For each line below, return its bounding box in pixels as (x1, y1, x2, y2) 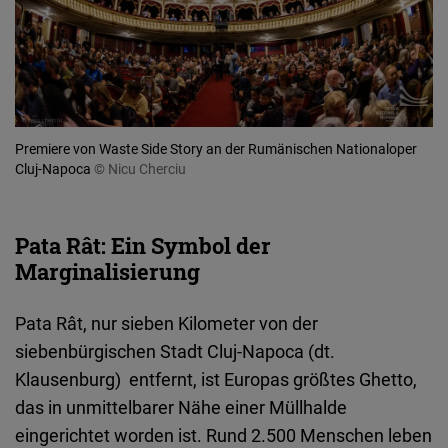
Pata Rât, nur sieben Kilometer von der (15, 311, 318, 336)
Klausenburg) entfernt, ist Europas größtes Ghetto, (15, 367, 417, 392)
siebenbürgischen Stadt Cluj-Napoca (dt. (15, 339, 335, 364)
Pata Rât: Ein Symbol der (15, 231, 271, 261)
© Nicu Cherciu (94, 159, 186, 179)
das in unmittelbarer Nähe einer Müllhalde (15, 395, 347, 420)
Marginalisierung (15, 257, 200, 287)
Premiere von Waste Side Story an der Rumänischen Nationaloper (15, 139, 417, 159)
